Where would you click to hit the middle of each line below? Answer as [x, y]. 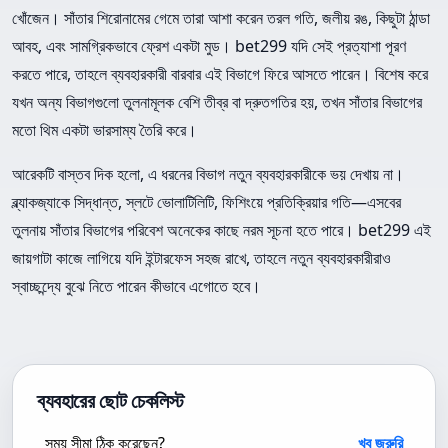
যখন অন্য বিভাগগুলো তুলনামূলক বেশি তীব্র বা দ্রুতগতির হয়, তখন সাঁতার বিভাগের [217, 102]
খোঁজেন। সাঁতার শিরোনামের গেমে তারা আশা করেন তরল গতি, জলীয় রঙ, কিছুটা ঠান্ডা [221, 18]
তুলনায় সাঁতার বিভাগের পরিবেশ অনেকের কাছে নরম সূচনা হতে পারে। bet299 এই [221, 230]
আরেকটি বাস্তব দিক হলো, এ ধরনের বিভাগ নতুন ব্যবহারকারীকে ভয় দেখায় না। [208, 174]
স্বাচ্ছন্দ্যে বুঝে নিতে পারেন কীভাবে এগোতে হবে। [136, 286]
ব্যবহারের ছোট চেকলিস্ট [110, 401]
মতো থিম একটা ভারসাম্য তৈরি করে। [104, 130]
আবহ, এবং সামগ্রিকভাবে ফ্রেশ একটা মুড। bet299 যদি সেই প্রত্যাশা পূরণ [209, 46]
